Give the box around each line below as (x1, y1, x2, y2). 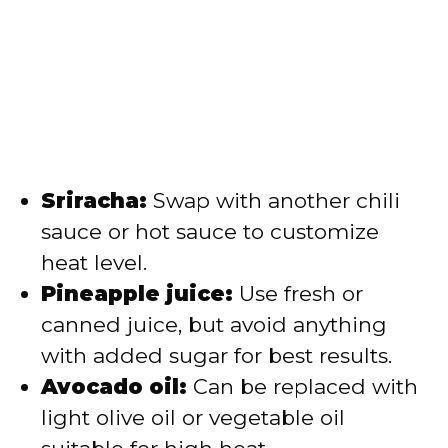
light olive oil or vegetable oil (41, 405, 345, 431)
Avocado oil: (41, 374, 187, 400)
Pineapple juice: (41, 281, 233, 307)
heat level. (41, 250, 147, 276)
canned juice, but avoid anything (41, 312, 387, 338)
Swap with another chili (147, 188, 400, 214)
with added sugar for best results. (41, 343, 392, 369)
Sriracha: (41, 188, 147, 214)
